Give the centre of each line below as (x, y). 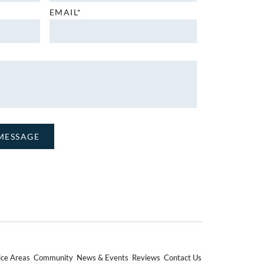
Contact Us (182, 258)
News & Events (102, 258)
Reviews (146, 258)
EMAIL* (65, 12)
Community (53, 258)
